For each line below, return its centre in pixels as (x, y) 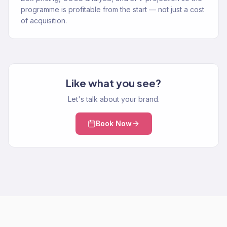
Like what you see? (113, 83)
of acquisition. (44, 21)
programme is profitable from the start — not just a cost (112, 9)
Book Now (113, 123)
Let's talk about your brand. (113, 99)
